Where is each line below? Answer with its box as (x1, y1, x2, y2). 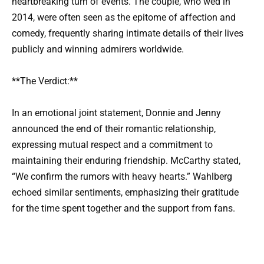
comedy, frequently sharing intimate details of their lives (12, 28, 243, 39)
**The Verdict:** (12, 75, 78, 87)
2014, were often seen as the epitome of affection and (12, 12, 236, 23)
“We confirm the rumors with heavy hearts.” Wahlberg (12, 171, 232, 183)
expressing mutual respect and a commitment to (12, 139, 213, 151)
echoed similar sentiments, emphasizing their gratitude (12, 187, 239, 199)
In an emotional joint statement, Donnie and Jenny (12, 107, 221, 119)
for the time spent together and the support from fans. (12, 203, 235, 214)
